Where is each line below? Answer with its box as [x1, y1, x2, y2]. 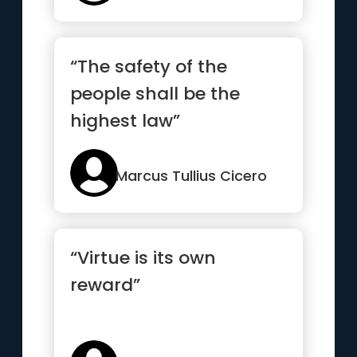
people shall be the [70, 81, 241, 106]
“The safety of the [70, 54, 228, 79]
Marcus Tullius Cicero [116, 166, 268, 186]
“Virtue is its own [70, 245, 217, 270]
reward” [70, 273, 141, 297]
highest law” [70, 108, 181, 133]
